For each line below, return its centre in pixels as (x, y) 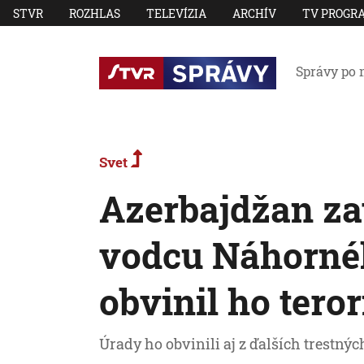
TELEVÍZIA (176, 13)
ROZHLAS (95, 13)
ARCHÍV (254, 13)
